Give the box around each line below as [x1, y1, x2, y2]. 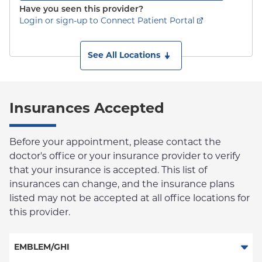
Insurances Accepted [9, 99, 164, 116]
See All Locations [88, 50, 160, 60]
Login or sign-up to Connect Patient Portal [19, 15, 195, 26]
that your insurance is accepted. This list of [9, 164, 207, 175]
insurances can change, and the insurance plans [9, 178, 235, 189]
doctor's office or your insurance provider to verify [9, 150, 240, 161]
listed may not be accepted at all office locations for [9, 192, 250, 204]
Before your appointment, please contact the [9, 136, 221, 147]
